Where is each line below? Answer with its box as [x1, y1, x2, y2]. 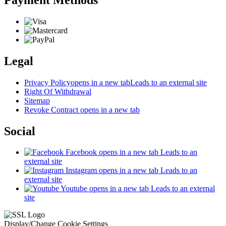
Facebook [66, 148, 97, 157]
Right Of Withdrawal [24, 87, 91, 96]
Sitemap [24, 96, 50, 105]
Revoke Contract [24, 105, 80, 114]
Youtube [61, 184, 87, 193]
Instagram [66, 166, 97, 175]
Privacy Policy [24, 78, 71, 87]
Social [4, 124, 35, 138]
